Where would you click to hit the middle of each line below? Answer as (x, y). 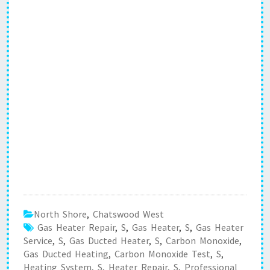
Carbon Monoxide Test (162, 254)
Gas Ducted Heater (109, 240)
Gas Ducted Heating (66, 254)
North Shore (60, 214)
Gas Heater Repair (76, 227)
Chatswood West (128, 214)
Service (38, 240)
